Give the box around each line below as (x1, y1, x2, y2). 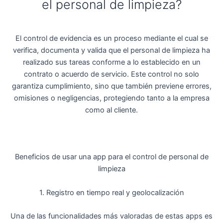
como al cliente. (85, 105, 138, 114)
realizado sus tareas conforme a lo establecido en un (22, 57, 201, 67)
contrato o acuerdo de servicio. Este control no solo (24, 69, 199, 79)
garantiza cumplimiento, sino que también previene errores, (11, 81, 212, 91)
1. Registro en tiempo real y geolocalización (39, 188, 184, 197)
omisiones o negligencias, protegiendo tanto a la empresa (13, 93, 210, 103)
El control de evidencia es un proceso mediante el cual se (15, 33, 208, 43)
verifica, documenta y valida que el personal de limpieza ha (13, 45, 210, 55)
